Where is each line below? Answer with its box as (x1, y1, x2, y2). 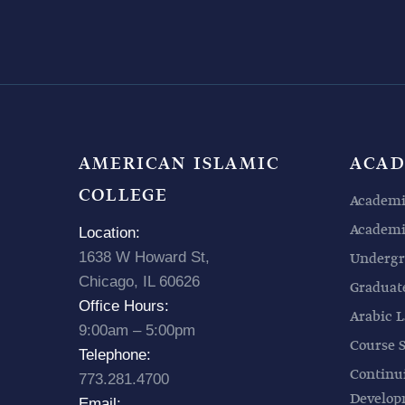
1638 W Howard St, (79, 248, 210, 266)
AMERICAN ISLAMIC (79, 150, 280, 177)
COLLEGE (79, 182, 168, 209)
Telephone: (79, 345, 151, 363)
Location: (79, 223, 140, 241)
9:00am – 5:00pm (79, 321, 195, 339)
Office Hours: (79, 297, 169, 315)
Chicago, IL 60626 (79, 272, 200, 290)
